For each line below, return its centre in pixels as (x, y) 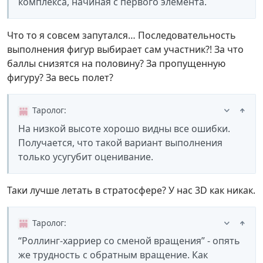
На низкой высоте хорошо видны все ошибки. (124, 128)
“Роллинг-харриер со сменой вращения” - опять (129, 240)
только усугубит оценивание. (86, 156)
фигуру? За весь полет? (60, 78)
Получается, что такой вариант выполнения (120, 142)
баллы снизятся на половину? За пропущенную (116, 64)
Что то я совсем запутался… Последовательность (122, 36)
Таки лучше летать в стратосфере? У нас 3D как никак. (131, 190)
